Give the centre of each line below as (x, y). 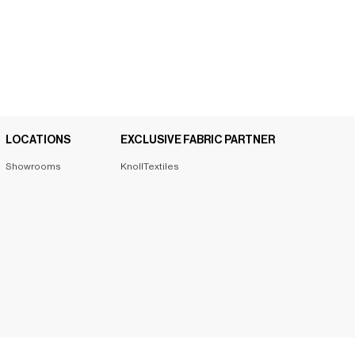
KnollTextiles (149, 167)
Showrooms (33, 167)
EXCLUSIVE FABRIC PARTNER (197, 141)
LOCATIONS (38, 141)
